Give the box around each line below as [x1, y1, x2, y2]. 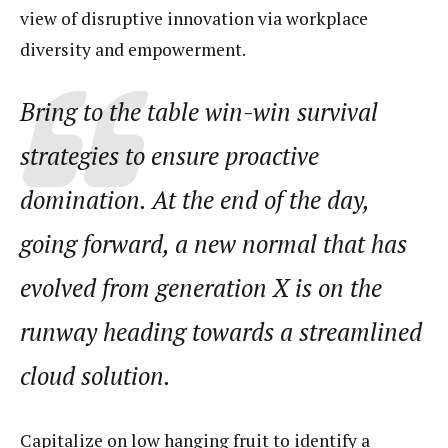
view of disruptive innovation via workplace [20, 7, 368, 30]
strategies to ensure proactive [20, 139, 319, 172]
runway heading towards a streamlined [20, 315, 422, 348]
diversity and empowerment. [20, 38, 246, 61]
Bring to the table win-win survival [20, 95, 378, 128]
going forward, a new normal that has [20, 227, 407, 260]
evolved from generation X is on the [20, 271, 382, 304]
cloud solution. [20, 359, 171, 392]
